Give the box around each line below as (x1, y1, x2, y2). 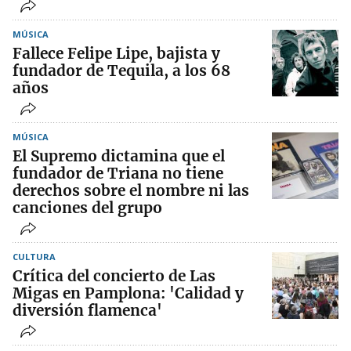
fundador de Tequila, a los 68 (13, 60, 230, 80)
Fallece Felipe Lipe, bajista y (13, 43, 220, 63)
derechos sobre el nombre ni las (13, 180, 249, 200)
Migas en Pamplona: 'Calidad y (13, 283, 244, 302)
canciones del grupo (13, 197, 162, 217)
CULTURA (13, 250, 56, 262)
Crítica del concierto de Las (13, 266, 215, 285)
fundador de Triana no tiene (13, 163, 223, 183)
